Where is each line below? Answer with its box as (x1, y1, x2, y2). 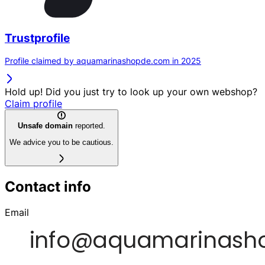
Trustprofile (5, 31, 70, 45)
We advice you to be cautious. (9, 137, 114, 147)
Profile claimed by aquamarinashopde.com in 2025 (5, 56, 201, 66)
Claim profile (5, 98, 62, 110)
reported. (73, 121, 105, 130)
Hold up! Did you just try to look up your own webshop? (5, 86, 257, 98)
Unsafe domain (18, 121, 73, 130)
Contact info (5, 177, 91, 195)
